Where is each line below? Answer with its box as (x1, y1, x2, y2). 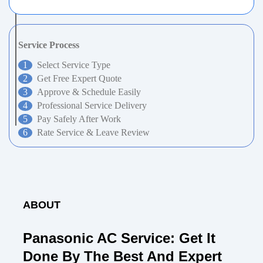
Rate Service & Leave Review (37, 127, 150, 138)
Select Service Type (37, 60, 110, 70)
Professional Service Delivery (37, 100, 147, 111)
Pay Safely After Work (37, 114, 121, 124)
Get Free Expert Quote (37, 73, 122, 84)
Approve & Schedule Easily (37, 87, 141, 97)
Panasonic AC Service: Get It (23, 230, 215, 247)
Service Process (18, 40, 79, 50)
